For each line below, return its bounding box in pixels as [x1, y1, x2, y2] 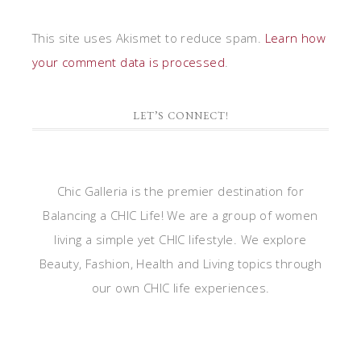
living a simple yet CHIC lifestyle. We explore [54, 231, 307, 247]
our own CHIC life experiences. [91, 280, 270, 296]
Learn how [264, 30, 326, 46]
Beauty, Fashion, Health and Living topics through [39, 255, 322, 272]
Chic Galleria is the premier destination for [56, 183, 305, 199]
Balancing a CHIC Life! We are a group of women [43, 207, 318, 223]
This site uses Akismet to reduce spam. [32, 30, 265, 46]
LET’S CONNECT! [132, 109, 229, 122]
